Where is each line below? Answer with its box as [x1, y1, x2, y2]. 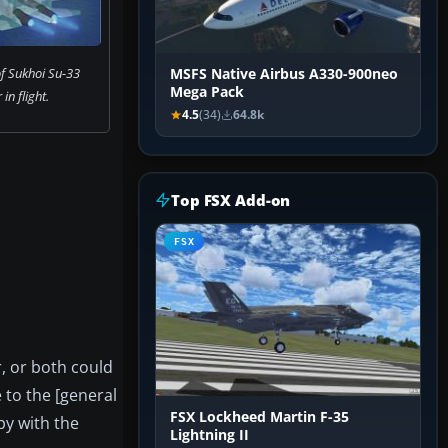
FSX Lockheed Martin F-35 [170, 408, 349, 427]
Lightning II [170, 426, 249, 445]
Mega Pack [170, 83, 244, 102]
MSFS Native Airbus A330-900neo [170, 65, 398, 84]
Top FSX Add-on [171, 190, 291, 211]
